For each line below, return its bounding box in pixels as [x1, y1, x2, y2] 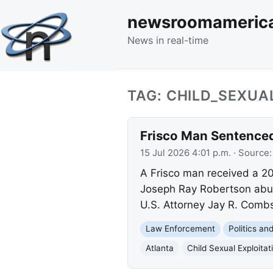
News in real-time [127, 34, 208, 46]
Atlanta [145, 243, 174, 253]
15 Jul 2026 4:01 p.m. [140, 147, 231, 158]
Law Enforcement [145, 224, 215, 234]
